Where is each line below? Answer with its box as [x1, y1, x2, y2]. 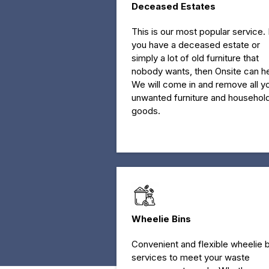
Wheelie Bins [131, 213, 191, 225]
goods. [131, 104, 160, 116]
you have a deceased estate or [131, 38, 260, 50]
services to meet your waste [131, 251, 250, 263]
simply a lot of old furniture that [131, 52, 259, 64]
